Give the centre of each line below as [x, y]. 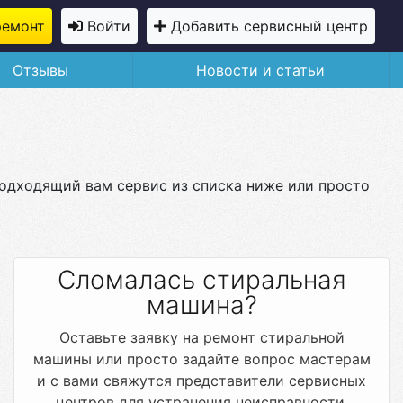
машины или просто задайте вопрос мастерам [201, 359]
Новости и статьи [261, 70]
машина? [201, 305]
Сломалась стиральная [201, 280]
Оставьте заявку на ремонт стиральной [201, 337]
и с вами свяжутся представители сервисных [201, 381]
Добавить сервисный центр [269, 26]
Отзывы [41, 70]
